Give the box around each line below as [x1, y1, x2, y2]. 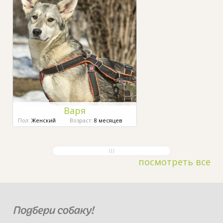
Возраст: [70, 116, 93, 124]
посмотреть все [138, 156, 211, 168]
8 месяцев [93, 116, 122, 124]
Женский [30, 116, 57, 124]
